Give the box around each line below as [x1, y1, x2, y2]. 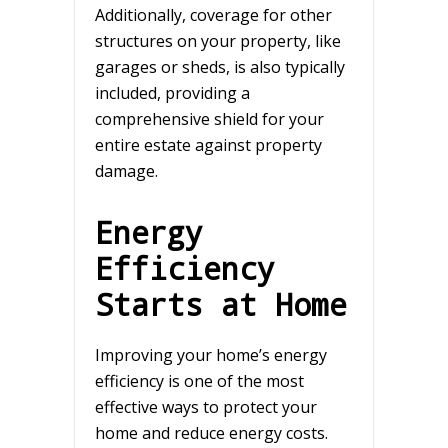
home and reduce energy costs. [95, 421, 328, 444]
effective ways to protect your [95, 395, 317, 418]
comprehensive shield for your [95, 107, 324, 130]
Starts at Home [95, 283, 347, 324]
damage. [95, 159, 158, 182]
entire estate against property [95, 133, 322, 156]
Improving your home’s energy [95, 343, 327, 366]
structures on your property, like [95, 29, 341, 52]
